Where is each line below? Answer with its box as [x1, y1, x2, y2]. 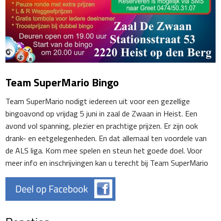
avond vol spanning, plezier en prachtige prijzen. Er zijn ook [5, 120, 198, 132]
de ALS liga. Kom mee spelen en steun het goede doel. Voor [5, 145, 203, 157]
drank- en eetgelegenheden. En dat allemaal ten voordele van [5, 132, 207, 145]
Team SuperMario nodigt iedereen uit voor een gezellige [5, 95, 190, 108]
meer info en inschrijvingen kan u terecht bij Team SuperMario [5, 157, 209, 169]
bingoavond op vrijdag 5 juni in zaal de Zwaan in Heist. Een [5, 108, 198, 120]
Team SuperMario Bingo [5, 74, 119, 91]
